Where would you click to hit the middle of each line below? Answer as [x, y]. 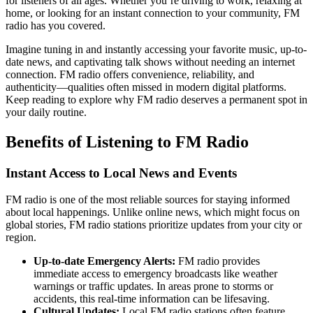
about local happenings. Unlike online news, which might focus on [153, 212]
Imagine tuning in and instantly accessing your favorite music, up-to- [156, 49]
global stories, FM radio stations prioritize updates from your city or [154, 225]
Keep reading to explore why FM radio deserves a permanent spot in [156, 99]
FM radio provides [218, 261]
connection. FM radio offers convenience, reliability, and [130, 74]
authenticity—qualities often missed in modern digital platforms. [146, 87]
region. [21, 238]
